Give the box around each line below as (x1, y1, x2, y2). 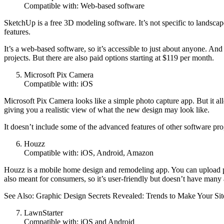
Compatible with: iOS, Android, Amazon (24, 148, 153, 157)
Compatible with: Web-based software (24, 1, 144, 10)
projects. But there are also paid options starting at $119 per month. (4, 53, 214, 62)
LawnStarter (24, 208, 63, 217)
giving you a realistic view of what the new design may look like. (4, 105, 209, 114)
